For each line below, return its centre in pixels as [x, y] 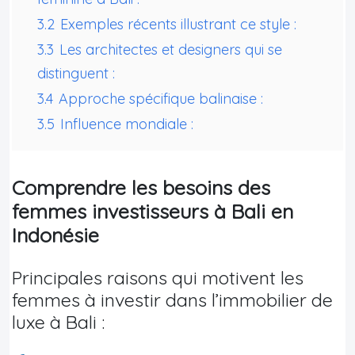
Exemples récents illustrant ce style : [178, 24]
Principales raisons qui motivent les [158, 277]
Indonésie [55, 235]
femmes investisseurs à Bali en [153, 211]
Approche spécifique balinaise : [161, 98]
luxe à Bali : [58, 322]
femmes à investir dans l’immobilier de [172, 300]
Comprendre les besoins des [141, 187]
